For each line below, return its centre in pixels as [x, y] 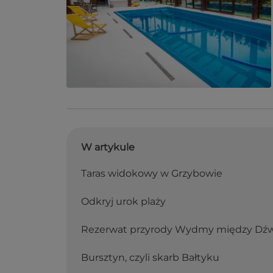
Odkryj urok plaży [123, 202]
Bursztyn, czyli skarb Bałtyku [150, 258]
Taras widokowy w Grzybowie [152, 174]
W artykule [108, 147]
